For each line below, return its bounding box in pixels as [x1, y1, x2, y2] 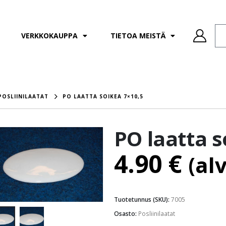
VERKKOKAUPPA [21, 31, 78, 40]
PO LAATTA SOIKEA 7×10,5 [63, 93, 144, 100]
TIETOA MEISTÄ [110, 31, 165, 40]
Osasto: [114, 209, 138, 218]
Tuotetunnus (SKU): [114, 195, 171, 204]
